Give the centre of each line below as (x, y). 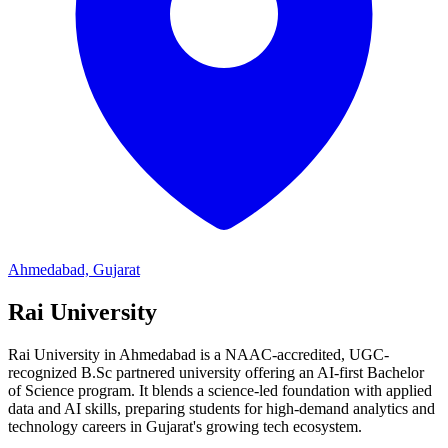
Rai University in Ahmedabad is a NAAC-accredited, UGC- (198, 354)
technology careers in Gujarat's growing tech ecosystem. (185, 426)
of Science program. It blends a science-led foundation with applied (220, 390)
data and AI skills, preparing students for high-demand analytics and (221, 408)
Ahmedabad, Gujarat (74, 269)
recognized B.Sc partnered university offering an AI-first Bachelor (216, 372)
